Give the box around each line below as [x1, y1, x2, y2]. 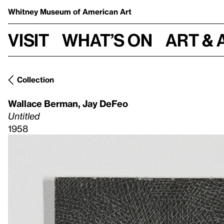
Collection [17, 75, 54, 84]
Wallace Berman [8, 98, 78, 108]
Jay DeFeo [82, 98, 128, 108]
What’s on [62, 29, 152, 50]
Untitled [8, 110, 40, 121]
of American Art [73, 7, 131, 16]
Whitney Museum [8, 7, 73, 16]
